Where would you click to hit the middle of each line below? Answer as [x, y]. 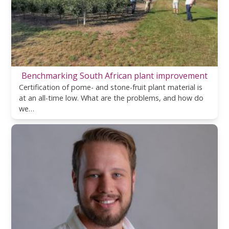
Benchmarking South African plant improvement [114, 75]
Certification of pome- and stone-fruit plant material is [111, 87]
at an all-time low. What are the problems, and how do [111, 98]
